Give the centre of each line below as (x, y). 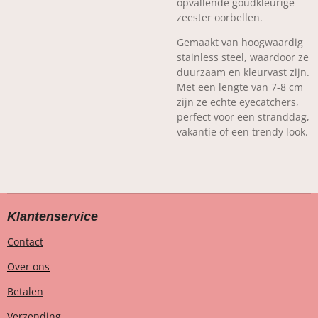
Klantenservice (53, 217)
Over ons (28, 267)
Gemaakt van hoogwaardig (240, 42)
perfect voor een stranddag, (243, 117)
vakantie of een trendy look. (242, 132)
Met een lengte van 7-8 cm (240, 87)
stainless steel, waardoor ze (243, 57)
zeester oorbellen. (220, 17)
